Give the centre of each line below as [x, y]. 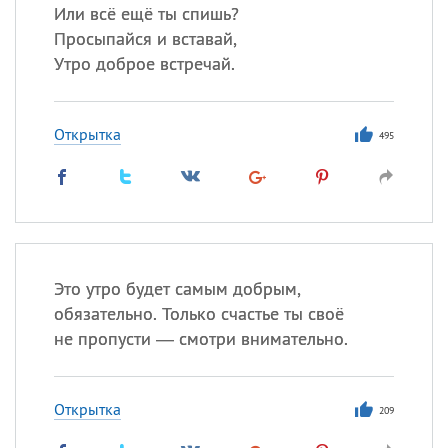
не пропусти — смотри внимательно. [200, 338]
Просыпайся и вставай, [145, 38]
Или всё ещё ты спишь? [146, 13]
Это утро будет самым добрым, [177, 288]
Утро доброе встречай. [144, 63]
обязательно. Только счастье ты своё [198, 313]
